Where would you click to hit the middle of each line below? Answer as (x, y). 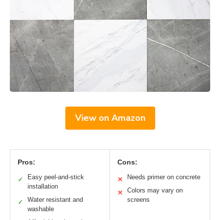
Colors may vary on (155, 191)
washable (41, 209)
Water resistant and (55, 200)
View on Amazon (110, 118)
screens (138, 200)
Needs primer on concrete (164, 177)
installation (43, 187)
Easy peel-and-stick (56, 177)
